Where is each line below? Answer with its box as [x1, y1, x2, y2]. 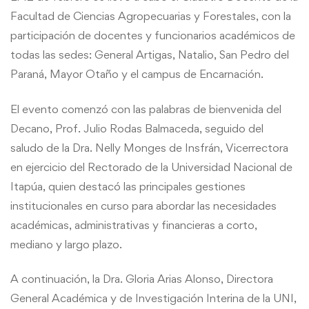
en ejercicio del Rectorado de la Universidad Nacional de [10, 159, 292, 174]
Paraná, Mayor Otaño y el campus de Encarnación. [10, 67, 263, 81]
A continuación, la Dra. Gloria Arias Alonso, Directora [10, 272, 273, 286]
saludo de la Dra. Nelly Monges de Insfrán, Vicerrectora [10, 140, 288, 154]
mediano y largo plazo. [10, 237, 122, 251]
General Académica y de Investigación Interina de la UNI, [10, 291, 297, 306]
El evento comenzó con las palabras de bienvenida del [10, 101, 281, 116]
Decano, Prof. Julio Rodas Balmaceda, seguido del [10, 121, 263, 135]
